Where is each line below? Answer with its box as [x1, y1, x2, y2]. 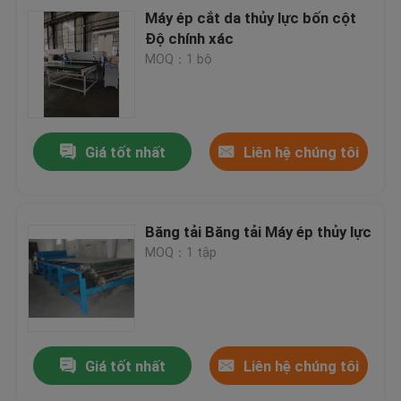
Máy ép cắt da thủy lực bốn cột [145, 8, 357, 27]
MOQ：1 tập [145, 244, 218, 260]
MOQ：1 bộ [145, 51, 213, 66]
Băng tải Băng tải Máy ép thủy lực [145, 222, 372, 241]
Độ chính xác [145, 29, 235, 47]
